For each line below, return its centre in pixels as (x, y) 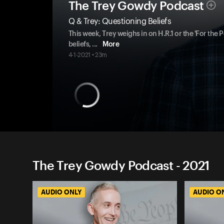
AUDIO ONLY (61, 192)
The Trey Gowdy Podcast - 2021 (121, 165)
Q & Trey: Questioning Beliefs (119, 22)
